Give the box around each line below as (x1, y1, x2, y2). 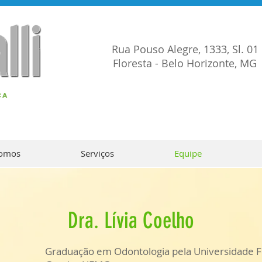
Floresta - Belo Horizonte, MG (113, 56, 257, 70)
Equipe (174, 147, 202, 159)
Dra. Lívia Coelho (68, 208, 194, 234)
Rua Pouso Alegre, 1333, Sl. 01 (111, 42, 258, 56)
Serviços (80, 147, 114, 159)
